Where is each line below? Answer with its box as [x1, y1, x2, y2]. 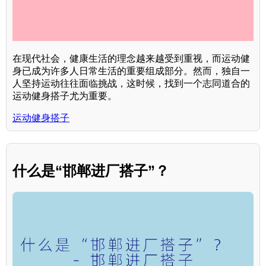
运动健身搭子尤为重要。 [12, 90, 117, 101]
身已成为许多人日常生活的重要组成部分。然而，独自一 [12, 65, 250, 76]
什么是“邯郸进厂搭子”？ [12, 162, 169, 179]
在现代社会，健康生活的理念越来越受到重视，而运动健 [12, 53, 250, 64]
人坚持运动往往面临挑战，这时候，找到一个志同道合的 [12, 78, 250, 88]
